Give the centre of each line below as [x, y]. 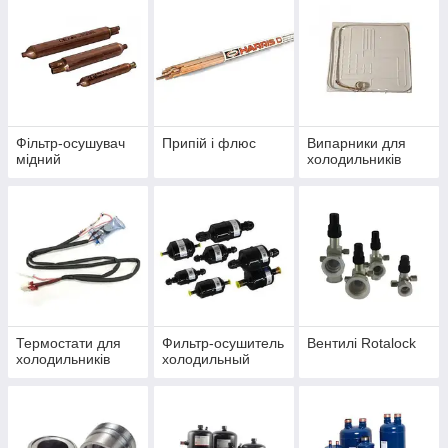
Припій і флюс [208, 143]
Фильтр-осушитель [222, 343]
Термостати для [68, 343]
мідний [38, 159]
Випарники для [357, 143]
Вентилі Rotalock [362, 343]
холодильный [205, 359]
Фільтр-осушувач [70, 143]
